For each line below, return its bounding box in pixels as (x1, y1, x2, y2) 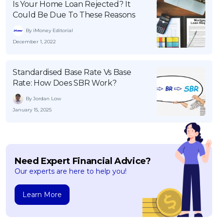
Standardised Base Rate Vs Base (13, 67, 131, 77)
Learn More (22, 190, 62, 199)
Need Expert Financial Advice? (15, 155, 151, 166)
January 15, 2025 (13, 106, 52, 113)
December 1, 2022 (13, 38, 56, 45)
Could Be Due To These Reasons (13, 10, 135, 19)
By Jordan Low (26, 95, 61, 102)
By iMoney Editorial (26, 27, 73, 34)
